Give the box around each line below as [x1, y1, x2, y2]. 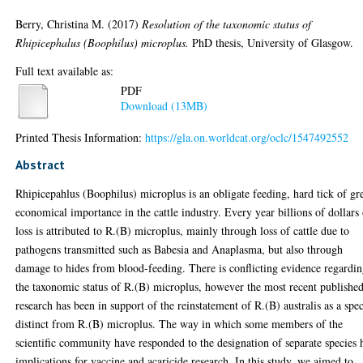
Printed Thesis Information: [15, 129, 146, 145]
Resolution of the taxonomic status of [142, 15, 312, 32]
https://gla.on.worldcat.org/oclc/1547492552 [145, 129, 349, 145]
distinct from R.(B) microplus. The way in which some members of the [15, 315, 344, 331]
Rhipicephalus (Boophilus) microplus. [15, 34, 190, 50]
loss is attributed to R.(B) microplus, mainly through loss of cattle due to [15, 222, 350, 238]
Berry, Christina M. [15, 15, 105, 32]
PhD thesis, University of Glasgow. [189, 34, 354, 50]
